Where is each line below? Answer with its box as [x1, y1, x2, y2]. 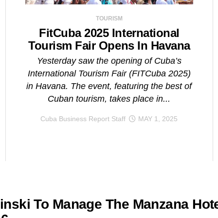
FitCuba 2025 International [39, 26, 180, 40]
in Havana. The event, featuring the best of [26, 81, 192, 91]
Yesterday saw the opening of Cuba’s [36, 56, 182, 66]
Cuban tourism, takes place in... [48, 94, 171, 104]
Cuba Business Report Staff [40, 115, 126, 123]
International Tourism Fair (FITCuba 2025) [27, 69, 191, 79]
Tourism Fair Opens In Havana [28, 39, 190, 53]
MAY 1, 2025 [138, 115, 178, 123]
